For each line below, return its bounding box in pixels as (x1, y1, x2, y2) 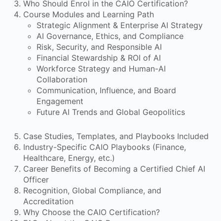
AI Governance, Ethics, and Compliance (37, 31, 184, 41)
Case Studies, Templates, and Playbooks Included (23, 131, 209, 141)
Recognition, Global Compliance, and (23, 185, 161, 195)
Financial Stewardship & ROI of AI (37, 52, 161, 63)
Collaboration (37, 74, 87, 84)
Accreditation (23, 196, 74, 206)
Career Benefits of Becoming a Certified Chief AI (23, 163, 205, 174)
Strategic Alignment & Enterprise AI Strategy (37, 20, 203, 30)
